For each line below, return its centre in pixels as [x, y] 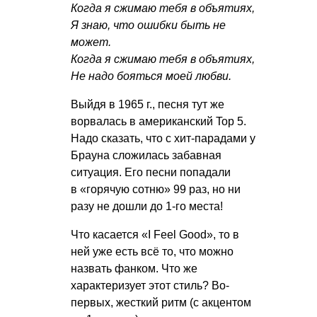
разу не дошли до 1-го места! [147, 207]
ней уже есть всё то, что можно [152, 252]
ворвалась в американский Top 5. [158, 122]
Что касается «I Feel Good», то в [155, 235]
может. [91, 42]
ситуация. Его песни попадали [151, 173]
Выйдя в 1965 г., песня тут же [148, 105]
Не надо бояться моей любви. [151, 76]
